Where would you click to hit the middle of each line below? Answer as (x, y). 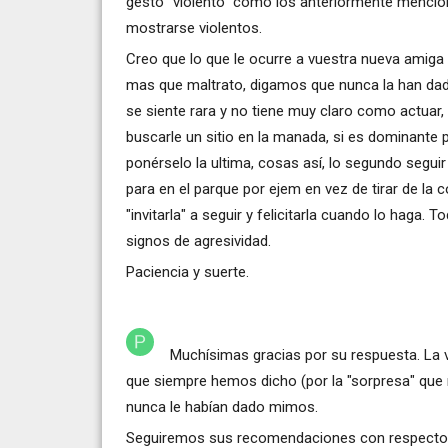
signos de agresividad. (198, 240)
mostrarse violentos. (194, 27)
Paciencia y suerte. (187, 271)
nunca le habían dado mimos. (222, 406)
